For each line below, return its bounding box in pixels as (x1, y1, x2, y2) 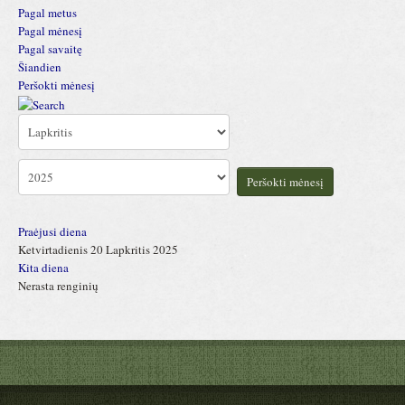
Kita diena (18, 259, 69, 277)
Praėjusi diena (18, 223, 87, 240)
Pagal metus (18, 5, 77, 22)
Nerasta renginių (18, 278, 99, 295)
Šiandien (18, 59, 61, 76)
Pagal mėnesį (18, 23, 82, 40)
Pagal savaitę (18, 41, 82, 58)
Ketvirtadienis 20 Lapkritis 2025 (18, 241, 178, 259)
